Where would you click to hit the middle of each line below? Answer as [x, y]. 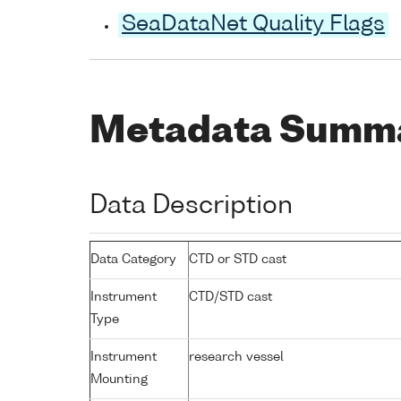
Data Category [133, 259]
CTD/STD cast [230, 297]
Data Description [191, 205]
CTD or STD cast [238, 259]
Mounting [119, 379]
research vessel [236, 357]
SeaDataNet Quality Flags [253, 26]
